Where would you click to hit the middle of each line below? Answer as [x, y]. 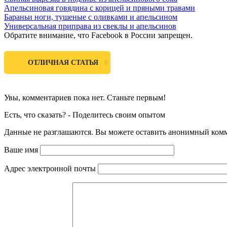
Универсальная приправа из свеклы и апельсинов [90, 26]
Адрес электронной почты [50, 168]
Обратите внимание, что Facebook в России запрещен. [98, 35]
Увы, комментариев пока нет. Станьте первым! [85, 97]
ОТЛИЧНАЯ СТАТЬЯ [64, 63]
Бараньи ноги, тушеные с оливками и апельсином [91, 17]
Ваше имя [21, 149]
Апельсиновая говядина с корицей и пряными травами [100, 8]
